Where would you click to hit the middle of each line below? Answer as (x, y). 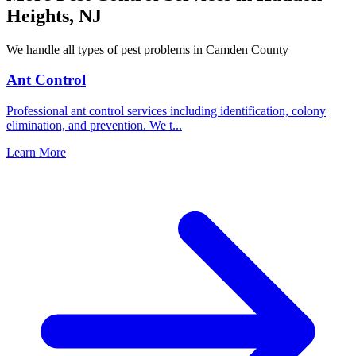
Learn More (36, 152)
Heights (38, 15)
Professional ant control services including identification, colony (166, 111)
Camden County (247, 49)
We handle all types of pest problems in (106, 49)
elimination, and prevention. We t (89, 125)
